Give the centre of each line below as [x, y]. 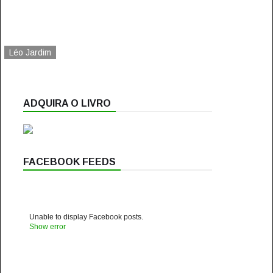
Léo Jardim [30, 52]
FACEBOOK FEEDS [69, 162]
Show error [47, 227]
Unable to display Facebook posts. [86, 217]
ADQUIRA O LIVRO [67, 103]
